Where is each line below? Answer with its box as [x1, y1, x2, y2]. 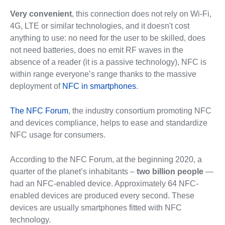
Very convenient [10, 10, 72, 19]
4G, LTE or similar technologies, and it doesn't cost [10, 22, 189, 31]
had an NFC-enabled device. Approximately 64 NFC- [10, 179, 198, 188]
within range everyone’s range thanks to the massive [10, 70, 196, 79]
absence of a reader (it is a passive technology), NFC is [10, 58, 206, 67]
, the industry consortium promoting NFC [68, 106, 211, 116]
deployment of [10, 82, 62, 91]
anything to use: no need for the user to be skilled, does [10, 34, 205, 43]
